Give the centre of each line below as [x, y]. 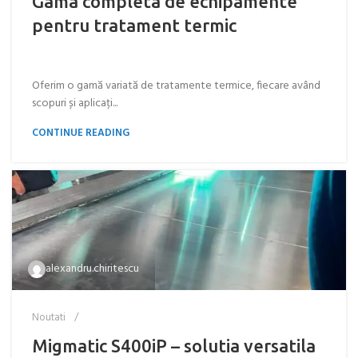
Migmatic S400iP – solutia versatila [174, 346]
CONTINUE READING [81, 133]
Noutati [49, 318]
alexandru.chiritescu [92, 269]
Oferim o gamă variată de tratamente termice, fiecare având [176, 86]
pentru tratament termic [134, 25]
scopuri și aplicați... [75, 103]
